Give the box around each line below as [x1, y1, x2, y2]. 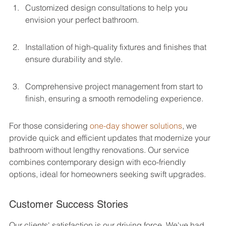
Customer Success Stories [9, 198, 128, 210]
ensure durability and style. [25, 53, 123, 64]
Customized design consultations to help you [25, 2, 190, 13]
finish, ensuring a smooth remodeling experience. [25, 93, 203, 103]
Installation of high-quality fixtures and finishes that [25, 41, 208, 52]
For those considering [9, 120, 90, 131]
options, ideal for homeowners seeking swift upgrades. [9, 168, 206, 179]
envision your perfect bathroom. [25, 14, 139, 25]
